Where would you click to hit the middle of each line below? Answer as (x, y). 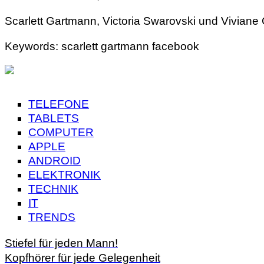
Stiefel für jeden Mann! (61, 243)
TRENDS (52, 217)
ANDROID (55, 161)
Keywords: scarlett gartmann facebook (102, 47)
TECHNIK (53, 189)
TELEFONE (59, 104)
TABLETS (54, 118)
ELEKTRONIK (65, 175)
